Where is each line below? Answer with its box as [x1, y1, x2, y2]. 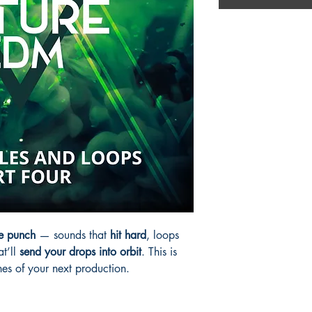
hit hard [110, 227, 146, 242]
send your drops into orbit [19, 244, 141, 259]
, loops [146, 227, 179, 242]
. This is [141, 244, 177, 259]
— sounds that [36, 227, 110, 242]
